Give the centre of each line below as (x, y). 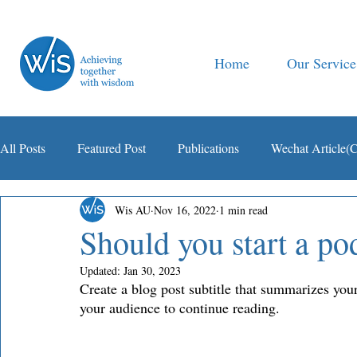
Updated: (102, 271)
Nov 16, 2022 (185, 210)
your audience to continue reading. (182, 308)
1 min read (243, 210)
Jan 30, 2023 (152, 271)
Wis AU (133, 210)
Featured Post (112, 148)
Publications (208, 148)
